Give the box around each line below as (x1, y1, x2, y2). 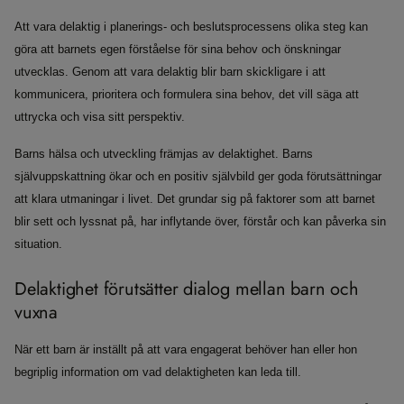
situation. (14, 238, 62, 251)
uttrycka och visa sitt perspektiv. (14, 111, 185, 124)
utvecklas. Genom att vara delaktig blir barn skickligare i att (14, 66, 326, 78)
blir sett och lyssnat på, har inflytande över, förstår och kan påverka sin (14, 216, 386, 228)
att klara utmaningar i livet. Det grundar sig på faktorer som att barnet (14, 193, 375, 206)
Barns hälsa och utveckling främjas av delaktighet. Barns (14, 148, 313, 161)
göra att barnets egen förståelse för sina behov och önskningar (14, 43, 341, 56)
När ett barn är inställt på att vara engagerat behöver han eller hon (14, 344, 357, 356)
